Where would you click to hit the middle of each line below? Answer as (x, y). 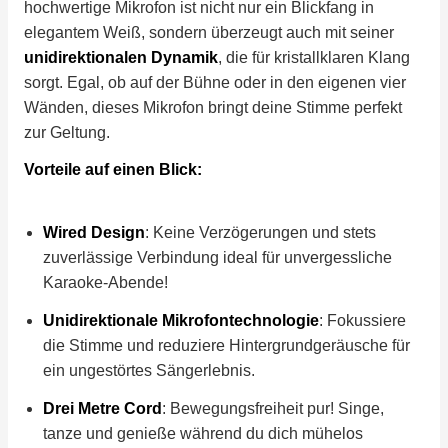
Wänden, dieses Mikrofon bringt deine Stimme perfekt (213, 107)
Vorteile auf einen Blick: (113, 170)
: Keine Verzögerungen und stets (261, 233)
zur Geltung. (67, 132)
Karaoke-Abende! (106, 283)
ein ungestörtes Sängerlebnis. (149, 370)
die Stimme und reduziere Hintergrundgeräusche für (227, 345)
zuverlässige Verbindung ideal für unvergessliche (218, 258)
